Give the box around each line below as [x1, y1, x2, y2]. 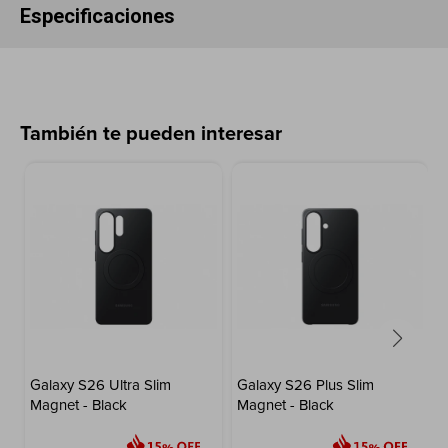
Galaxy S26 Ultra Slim [30, 373, 171, 396]
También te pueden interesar [20, 118, 282, 148]
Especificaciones [20, 4, 175, 28]
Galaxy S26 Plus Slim [236, 373, 374, 396]
